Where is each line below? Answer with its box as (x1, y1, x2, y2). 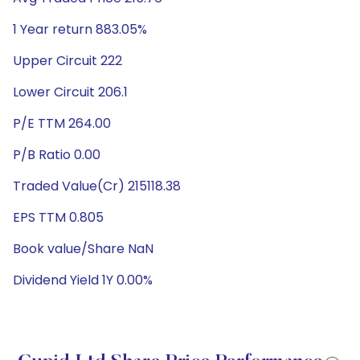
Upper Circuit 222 (13, 51, 122, 70)
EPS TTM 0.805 (13, 208, 104, 227)
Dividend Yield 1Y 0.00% (13, 271, 153, 289)
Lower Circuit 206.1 (13, 83, 128, 101)
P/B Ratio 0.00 (13, 145, 100, 164)
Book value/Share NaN (13, 239, 153, 258)
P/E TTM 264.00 (13, 114, 111, 133)
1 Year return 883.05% (13, 20, 147, 39)
